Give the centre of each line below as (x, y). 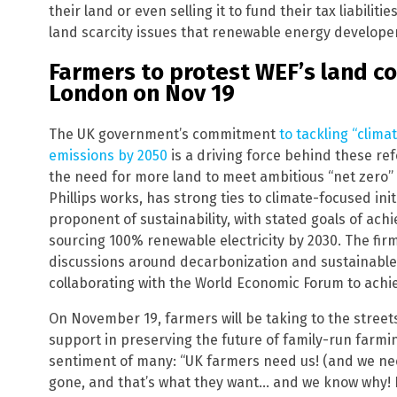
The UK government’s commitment (164, 135)
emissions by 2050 (108, 156)
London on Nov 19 (142, 94)
